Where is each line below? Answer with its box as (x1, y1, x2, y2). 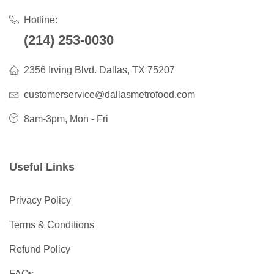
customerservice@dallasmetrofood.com (24, 89, 195, 100)
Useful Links (9, 161, 75, 174)
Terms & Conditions (9, 220, 94, 231)
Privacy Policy (9, 195, 71, 206)
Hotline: (24, 15, 57, 26)
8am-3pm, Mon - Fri (24, 114, 108, 125)
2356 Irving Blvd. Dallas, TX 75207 (24, 65, 175, 76)
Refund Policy (9, 244, 70, 255)
